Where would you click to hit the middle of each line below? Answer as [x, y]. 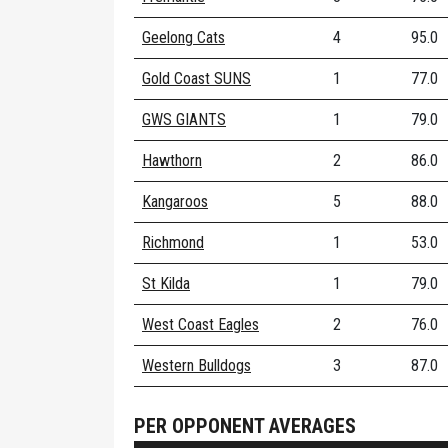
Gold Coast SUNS [196, 78]
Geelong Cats [183, 37]
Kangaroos [175, 201]
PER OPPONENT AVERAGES [245, 426]
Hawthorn [172, 160]
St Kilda [166, 283]
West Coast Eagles [200, 324]
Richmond [173, 242]
